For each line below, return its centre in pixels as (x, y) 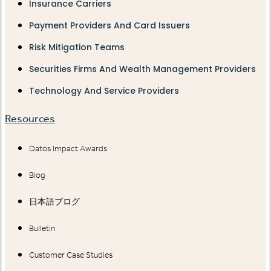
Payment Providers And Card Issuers (109, 25)
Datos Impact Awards (68, 148)
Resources (30, 118)
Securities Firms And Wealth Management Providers (142, 69)
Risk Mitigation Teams (77, 47)
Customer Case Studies (71, 255)
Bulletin (42, 228)
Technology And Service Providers (104, 90)
